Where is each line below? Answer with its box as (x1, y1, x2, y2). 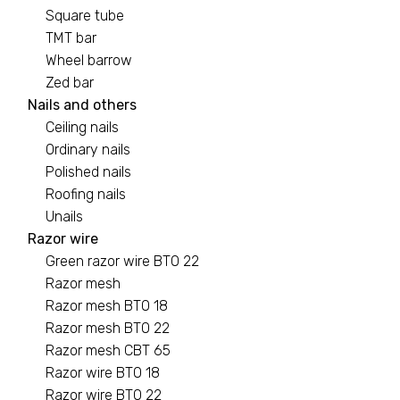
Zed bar (46, 73, 94, 91)
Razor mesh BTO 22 (46, 319, 170, 337)
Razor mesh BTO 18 (46, 296, 168, 314)
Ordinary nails (46, 140, 130, 158)
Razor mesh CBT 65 (46, 341, 171, 359)
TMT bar (46, 29, 96, 46)
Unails (46, 207, 83, 225)
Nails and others (28, 96, 137, 113)
